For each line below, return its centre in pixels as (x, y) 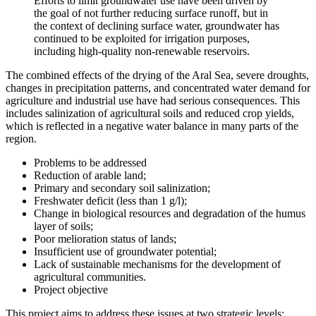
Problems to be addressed (90, 162)
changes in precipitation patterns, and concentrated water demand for (158, 87)
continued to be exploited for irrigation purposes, (142, 38)
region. (21, 138)
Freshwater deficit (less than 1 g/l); (110, 200)
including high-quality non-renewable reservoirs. (142, 51)
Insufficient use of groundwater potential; (125, 251)
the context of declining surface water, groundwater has (157, 25)
